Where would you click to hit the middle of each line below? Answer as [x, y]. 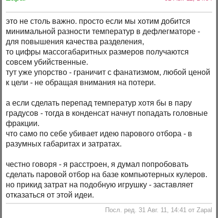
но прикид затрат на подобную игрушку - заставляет [100, 184]
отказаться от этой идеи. [50, 195]
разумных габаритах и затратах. [64, 144]
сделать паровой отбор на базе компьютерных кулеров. [107, 174]
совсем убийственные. [47, 62]
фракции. [23, 123]
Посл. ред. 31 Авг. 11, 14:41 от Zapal [158, 210]
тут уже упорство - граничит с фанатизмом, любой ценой [108, 72]
